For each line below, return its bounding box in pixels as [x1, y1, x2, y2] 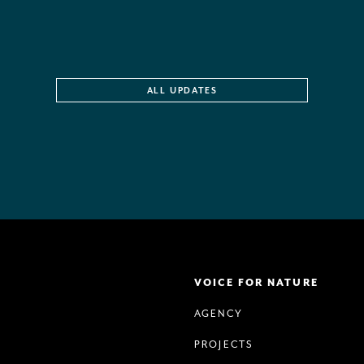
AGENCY [194, 308, 243, 320]
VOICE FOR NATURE [194, 277, 318, 289]
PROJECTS [194, 339, 253, 351]
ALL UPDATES [146, 86, 218, 96]
